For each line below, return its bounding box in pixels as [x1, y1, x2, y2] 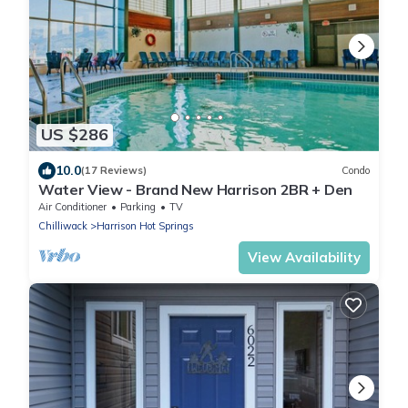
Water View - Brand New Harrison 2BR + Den [38, 179, 352, 199]
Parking [120, 199, 156, 213]
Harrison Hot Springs [97, 219, 194, 232]
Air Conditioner [38, 199, 107, 213]
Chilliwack [38, 219, 87, 232]
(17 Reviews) [81, 164, 147, 178]
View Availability [248, 248, 361, 266]
